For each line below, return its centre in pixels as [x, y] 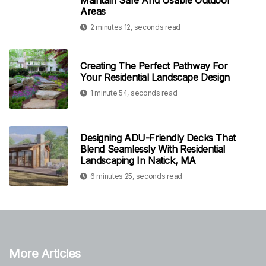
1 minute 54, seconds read [134, 93]
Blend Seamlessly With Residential [153, 149]
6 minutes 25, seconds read [136, 176]
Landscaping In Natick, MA [138, 160]
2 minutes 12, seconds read [135, 27]
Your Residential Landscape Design [155, 77]
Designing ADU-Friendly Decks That [158, 137]
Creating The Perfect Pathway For [154, 66]
